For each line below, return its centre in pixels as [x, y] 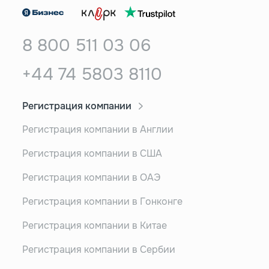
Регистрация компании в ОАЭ [91, 177]
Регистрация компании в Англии [98, 129]
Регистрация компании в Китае [94, 225]
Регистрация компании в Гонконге [102, 201]
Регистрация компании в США [92, 153]
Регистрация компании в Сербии [98, 249]
